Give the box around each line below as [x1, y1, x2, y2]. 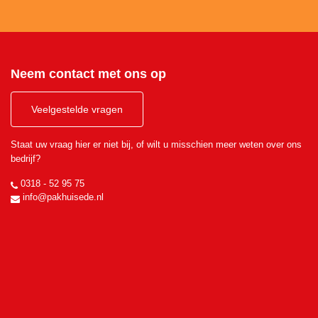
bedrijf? [11, 153, 40, 164]
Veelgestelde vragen [31, 104, 123, 115]
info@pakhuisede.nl [20, 192, 104, 202]
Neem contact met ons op [11, 67, 166, 81]
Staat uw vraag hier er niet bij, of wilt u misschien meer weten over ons [11, 139, 302, 150]
